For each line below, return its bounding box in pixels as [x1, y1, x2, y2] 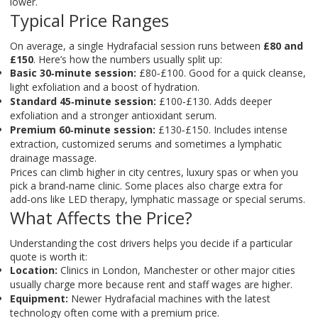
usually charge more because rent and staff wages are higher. [10, 278, 292, 291]
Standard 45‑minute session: [10, 94, 156, 108]
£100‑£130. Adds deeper [156, 94, 272, 108]
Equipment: [10, 292, 68, 305]
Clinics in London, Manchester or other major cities [57, 263, 295, 277]
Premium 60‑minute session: [10, 123, 155, 136]
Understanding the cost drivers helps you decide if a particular [10, 236, 292, 250]
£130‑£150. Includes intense [155, 123, 287, 136]
